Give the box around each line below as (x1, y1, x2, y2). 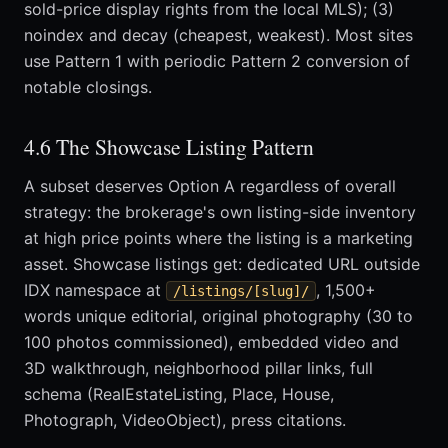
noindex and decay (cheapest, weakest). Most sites (24, 25, 413, 46)
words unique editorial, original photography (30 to (24, 306, 413, 327)
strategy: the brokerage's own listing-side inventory (24, 202, 416, 223)
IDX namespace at (24, 280, 166, 301)
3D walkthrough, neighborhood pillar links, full (24, 358, 373, 379)
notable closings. (24, 77, 152, 98)
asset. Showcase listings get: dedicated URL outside (24, 254, 420, 275)
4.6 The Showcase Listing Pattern (24, 132, 314, 162)
